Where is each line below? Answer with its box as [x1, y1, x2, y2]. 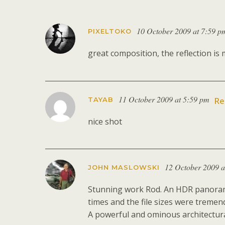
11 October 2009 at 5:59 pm [119, 93, 209, 104]
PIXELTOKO [88, 27, 132, 36]
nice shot [88, 116, 122, 127]
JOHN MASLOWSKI [88, 163, 160, 171]
